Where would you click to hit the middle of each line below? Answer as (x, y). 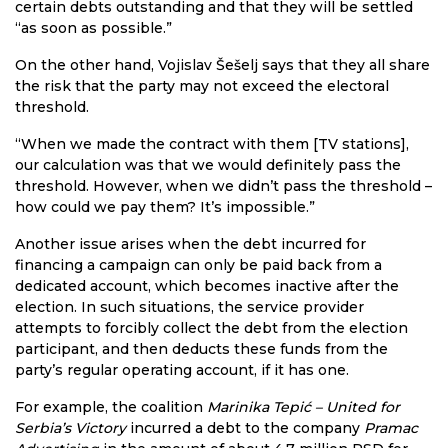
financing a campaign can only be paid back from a (198, 264)
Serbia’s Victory (70, 427)
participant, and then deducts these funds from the (201, 348)
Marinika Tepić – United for (303, 406)
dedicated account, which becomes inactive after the (207, 285)
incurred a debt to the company (245, 427)
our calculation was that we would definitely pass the (208, 164)
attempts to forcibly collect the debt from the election (211, 327)
